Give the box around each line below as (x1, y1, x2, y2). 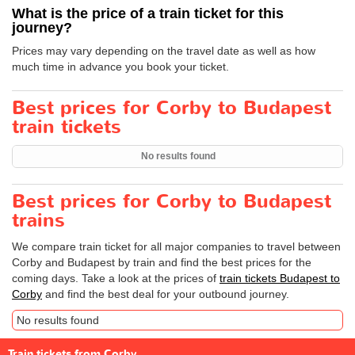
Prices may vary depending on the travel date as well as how (12, 44, 315, 58)
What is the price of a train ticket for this (12, 6, 284, 22)
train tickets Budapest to (219, 272, 340, 285)
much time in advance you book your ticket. (12, 60, 229, 74)
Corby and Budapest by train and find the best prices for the (12, 256, 311, 269)
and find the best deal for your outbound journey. (42, 288, 289, 301)
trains (12, 208, 65, 235)
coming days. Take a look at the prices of (12, 272, 219, 285)
